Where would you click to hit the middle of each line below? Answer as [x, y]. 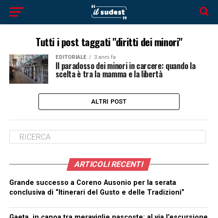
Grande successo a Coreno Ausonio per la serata [92, 183]
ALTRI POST [109, 101]
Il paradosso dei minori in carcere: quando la [125, 66]
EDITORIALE [71, 57]
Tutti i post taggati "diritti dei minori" [109, 42]
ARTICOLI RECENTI [109, 164]
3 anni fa [105, 57]
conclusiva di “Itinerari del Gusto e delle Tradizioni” [97, 192]
